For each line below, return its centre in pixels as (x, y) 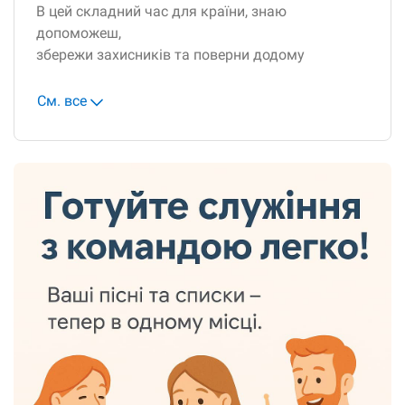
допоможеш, (79, 33)
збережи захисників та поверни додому (170, 55)
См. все (62, 101)
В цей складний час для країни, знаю (161, 12)
